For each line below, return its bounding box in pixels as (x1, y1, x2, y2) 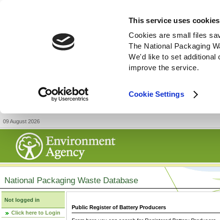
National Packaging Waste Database (4, 176, 138, 185)
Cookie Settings (129, 90, 184, 99)
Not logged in (4, 197, 40, 203)
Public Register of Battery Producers (72, 204, 166, 211)
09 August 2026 (3, 118, 40, 124)
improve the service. (129, 63, 199, 72)
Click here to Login (11, 210, 60, 216)
